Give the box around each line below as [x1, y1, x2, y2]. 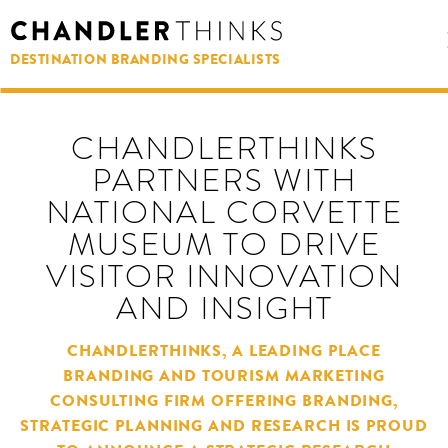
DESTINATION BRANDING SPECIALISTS [10, 48, 281, 69]
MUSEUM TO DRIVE [67, 221, 381, 267]
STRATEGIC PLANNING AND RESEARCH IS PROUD [20, 414, 428, 438]
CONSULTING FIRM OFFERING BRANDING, [50, 389, 398, 413]
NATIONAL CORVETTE [45, 189, 403, 235]
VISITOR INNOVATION [45, 253, 403, 299]
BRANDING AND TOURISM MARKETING [63, 364, 385, 388]
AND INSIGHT [115, 285, 333, 331]
